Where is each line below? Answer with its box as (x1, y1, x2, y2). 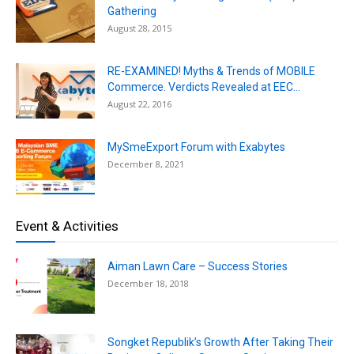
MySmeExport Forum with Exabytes (107, 141, 285, 154)
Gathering (107, 5, 156, 18)
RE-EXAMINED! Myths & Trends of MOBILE (107, 65, 315, 78)
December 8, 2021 (107, 158, 184, 171)
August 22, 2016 (107, 98, 171, 111)
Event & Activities (16, 218, 119, 235)
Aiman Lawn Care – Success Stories (107, 260, 288, 273)
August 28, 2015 (107, 22, 171, 35)
